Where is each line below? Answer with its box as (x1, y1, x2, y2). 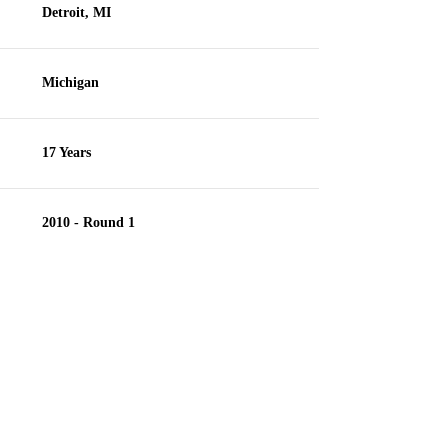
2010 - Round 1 (41, 215, 135, 230)
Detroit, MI (41, 5, 111, 20)
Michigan (41, 75, 99, 90)
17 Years (41, 145, 91, 160)
